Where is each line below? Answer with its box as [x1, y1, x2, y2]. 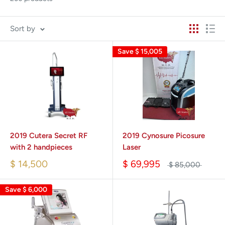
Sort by [10, 24, 35, 34]
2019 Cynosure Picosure [123, 131, 205, 141]
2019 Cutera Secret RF [10, 131, 87, 141]
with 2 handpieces [10, 143, 72, 152]
